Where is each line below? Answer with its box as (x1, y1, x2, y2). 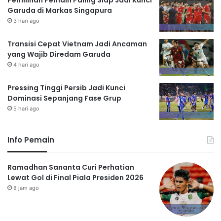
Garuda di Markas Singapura (7, 5, 112, 16)
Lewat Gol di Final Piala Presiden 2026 (7, 173, 144, 183)
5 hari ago (13, 105, 39, 112)
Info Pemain (7, 135, 54, 146)
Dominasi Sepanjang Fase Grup (7, 93, 121, 104)
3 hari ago (13, 17, 39, 25)
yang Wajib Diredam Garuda (7, 49, 110, 60)
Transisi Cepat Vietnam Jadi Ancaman (7, 39, 147, 49)
